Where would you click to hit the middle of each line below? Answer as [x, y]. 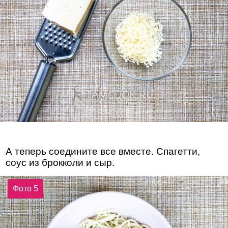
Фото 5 [26, 188]
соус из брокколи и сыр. [60, 162]
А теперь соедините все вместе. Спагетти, [103, 151]
